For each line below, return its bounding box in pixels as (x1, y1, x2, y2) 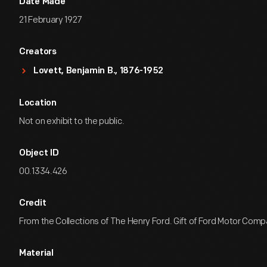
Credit (19, 199, 46, 208)
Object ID (19, 149, 59, 158)
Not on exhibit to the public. (19, 116, 125, 127)
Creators (19, 48, 57, 57)
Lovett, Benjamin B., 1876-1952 (33, 67, 163, 76)
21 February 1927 (19, 14, 82, 26)
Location (19, 99, 57, 108)
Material (19, 249, 54, 258)
